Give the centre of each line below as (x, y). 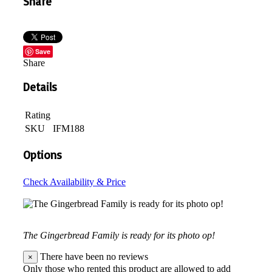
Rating (38, 115)
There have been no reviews (93, 257)
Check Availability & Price (74, 182)
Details (40, 87)
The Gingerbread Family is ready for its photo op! (119, 236)
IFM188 (69, 128)
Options (42, 155)
